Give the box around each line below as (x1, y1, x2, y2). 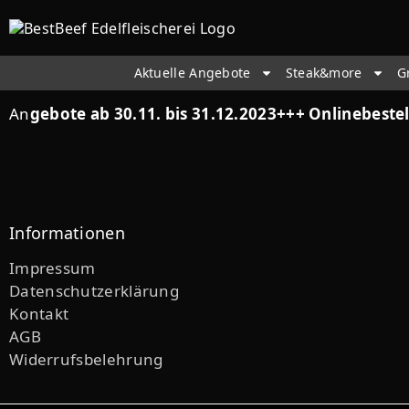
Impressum (9, 257, 96, 278)
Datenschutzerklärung (9, 280, 179, 301)
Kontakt (9, 303, 69, 324)
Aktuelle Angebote (133, 64, 251, 81)
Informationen (9, 222, 125, 244)
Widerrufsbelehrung (9, 349, 163, 370)
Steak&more (285, 64, 362, 81)
